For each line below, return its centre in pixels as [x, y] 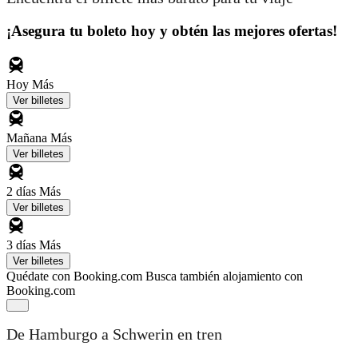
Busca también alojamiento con [224, 276]
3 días [23, 245]
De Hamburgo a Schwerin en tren [114, 334]
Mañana [28, 137]
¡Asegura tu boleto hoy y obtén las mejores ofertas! [172, 30]
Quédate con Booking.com [74, 276]
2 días [23, 191]
